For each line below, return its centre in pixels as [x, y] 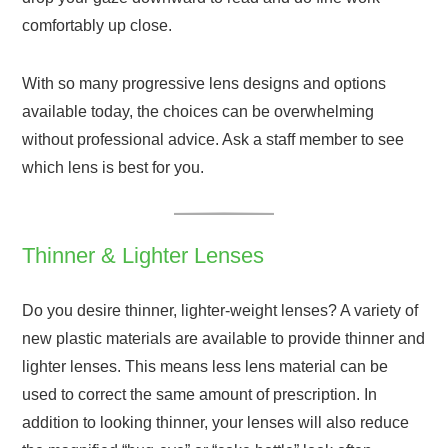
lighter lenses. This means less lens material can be [205, 366]
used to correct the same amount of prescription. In [200, 394]
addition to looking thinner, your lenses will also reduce [216, 422]
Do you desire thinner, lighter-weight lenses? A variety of [220, 310]
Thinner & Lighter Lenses [143, 255]
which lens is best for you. [113, 167]
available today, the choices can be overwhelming [198, 111]
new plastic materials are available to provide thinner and [224, 338]
